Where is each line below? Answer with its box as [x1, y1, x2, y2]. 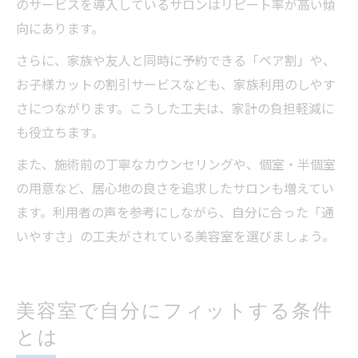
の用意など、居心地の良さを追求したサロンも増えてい [16, 180, 334, 198]
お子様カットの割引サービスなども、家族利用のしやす [16, 76, 336, 94]
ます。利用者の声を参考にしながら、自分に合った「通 [16, 204, 334, 222]
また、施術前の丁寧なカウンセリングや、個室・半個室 [16, 156, 336, 174]
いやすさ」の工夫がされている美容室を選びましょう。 [16, 228, 335, 246]
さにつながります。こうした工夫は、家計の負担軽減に [16, 100, 334, 118]
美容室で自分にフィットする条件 [16, 297, 334, 324]
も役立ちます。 [16, 124, 104, 142]
